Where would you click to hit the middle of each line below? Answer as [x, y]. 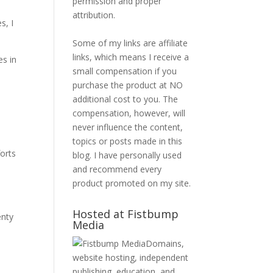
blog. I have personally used [127, 155]
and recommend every [117, 169]
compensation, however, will [129, 113]
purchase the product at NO [128, 85]
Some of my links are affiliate [130, 43]
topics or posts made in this [128, 141]
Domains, [165, 244]
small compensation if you [125, 71]
